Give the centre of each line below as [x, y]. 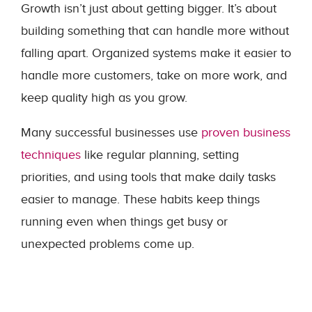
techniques [51, 155]
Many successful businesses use [111, 133]
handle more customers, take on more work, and [154, 76]
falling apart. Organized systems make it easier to [156, 53]
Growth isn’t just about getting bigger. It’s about [149, 9]
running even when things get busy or [124, 222]
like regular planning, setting [160, 155]
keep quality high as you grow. [104, 98]
